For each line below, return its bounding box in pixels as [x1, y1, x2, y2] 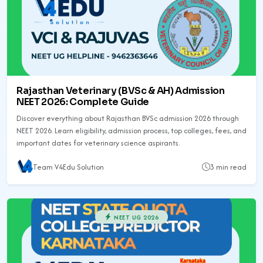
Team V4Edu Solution [33, 161, 104, 173]
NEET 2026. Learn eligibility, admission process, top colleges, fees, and [16, 125, 247, 137]
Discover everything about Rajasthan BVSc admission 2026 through [16, 113, 239, 124]
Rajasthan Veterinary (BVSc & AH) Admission [16, 85, 225, 97]
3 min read [210, 161, 247, 173]
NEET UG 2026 [112, 212, 159, 222]
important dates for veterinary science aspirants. [16, 137, 180, 149]
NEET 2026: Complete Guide [16, 96, 149, 109]
